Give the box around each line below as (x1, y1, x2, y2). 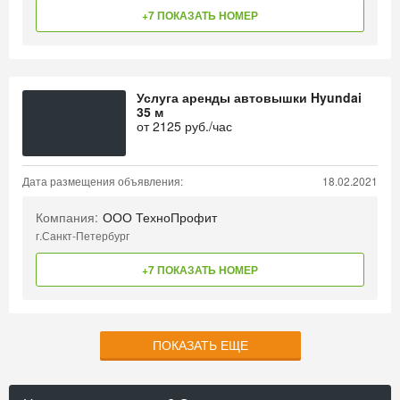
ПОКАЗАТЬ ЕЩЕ (152, 336, 248, 354)
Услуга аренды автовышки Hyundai (137, 88, 362, 106)
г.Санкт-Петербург (36, 228, 129, 243)
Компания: (36, 208, 98, 226)
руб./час (181, 117, 232, 135)
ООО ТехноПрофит (103, 208, 217, 226)
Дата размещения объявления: (22, 173, 183, 188)
